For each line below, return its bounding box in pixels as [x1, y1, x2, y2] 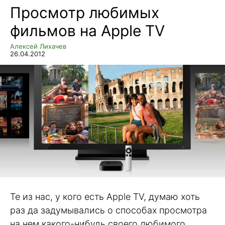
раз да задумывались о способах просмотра [10, 204, 207, 215]
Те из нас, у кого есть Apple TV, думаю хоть [10, 191, 200, 202]
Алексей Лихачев [10, 42, 66, 50]
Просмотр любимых [10, 4, 159, 22]
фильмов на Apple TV [10, 22, 165, 40]
